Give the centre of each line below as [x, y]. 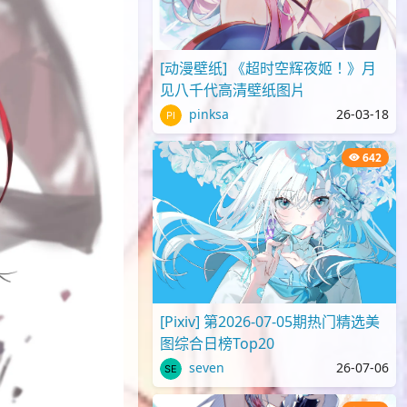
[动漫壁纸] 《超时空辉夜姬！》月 [268, 68]
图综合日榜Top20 [217, 343]
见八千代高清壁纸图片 [233, 89]
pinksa [207, 114]
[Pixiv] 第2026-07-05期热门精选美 [270, 321]
